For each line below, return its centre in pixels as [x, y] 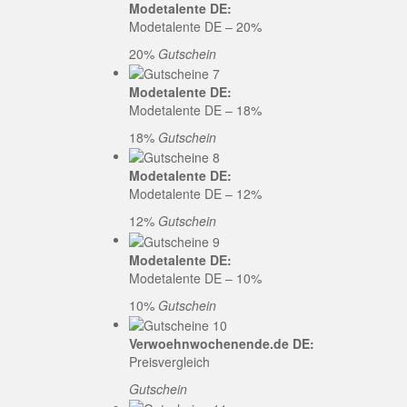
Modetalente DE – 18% [195, 109]
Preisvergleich [169, 361]
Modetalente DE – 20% [195, 26]
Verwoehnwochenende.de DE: [222, 343]
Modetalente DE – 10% [195, 278]
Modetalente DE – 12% [195, 194]
